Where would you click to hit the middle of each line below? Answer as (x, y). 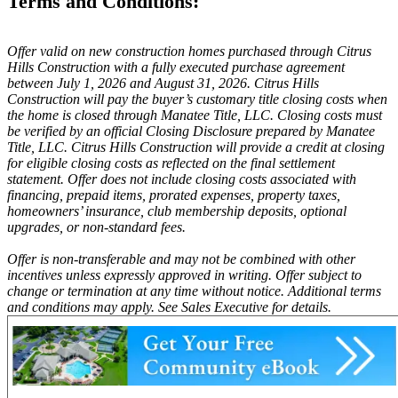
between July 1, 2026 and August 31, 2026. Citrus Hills (163, 84)
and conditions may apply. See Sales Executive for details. (169, 307)
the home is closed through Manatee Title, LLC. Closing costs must (195, 115)
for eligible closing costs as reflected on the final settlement (171, 163)
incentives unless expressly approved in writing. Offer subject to (184, 275)
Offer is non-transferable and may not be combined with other (181, 259)
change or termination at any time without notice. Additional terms (194, 291)
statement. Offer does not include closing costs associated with (182, 179)
